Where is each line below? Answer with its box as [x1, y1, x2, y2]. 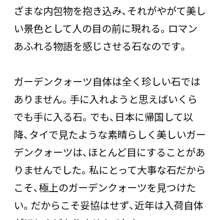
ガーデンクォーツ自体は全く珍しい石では [14, 74, 200, 88]
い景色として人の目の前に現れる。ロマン [14, 21, 197, 35]
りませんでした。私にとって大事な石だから [14, 162, 206, 177]
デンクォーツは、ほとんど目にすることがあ [14, 144, 205, 159]
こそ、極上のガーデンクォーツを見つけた [14, 180, 196, 194]
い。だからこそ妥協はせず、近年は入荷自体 [14, 197, 203, 212]
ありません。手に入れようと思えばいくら [14, 91, 197, 106]
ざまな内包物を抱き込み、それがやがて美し [14, 3, 206, 18]
